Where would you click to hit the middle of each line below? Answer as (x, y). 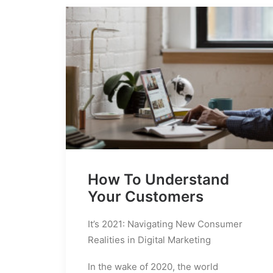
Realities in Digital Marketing (149, 239)
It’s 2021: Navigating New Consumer (165, 224)
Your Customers (146, 196)
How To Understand (158, 179)
